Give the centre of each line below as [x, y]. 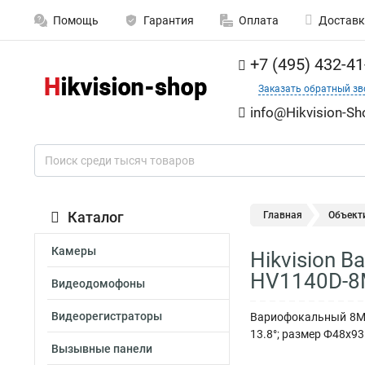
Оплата [259, 20]
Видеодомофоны [98, 284]
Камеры [74, 251]
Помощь [76, 20]
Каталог [96, 217]
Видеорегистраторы [107, 316]
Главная [283, 215]
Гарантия [169, 20]
